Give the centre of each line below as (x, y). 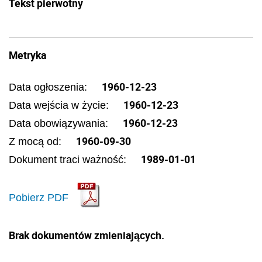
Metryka (27, 55)
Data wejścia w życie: (60, 105)
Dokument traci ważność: (69, 160)
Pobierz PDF (39, 197)
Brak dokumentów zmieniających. (87, 235)
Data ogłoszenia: (49, 87)
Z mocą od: (37, 142)
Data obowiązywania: (60, 123)
